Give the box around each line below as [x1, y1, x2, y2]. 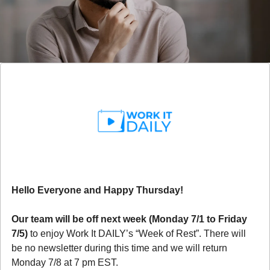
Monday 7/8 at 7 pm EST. [11, 257, 121, 268]
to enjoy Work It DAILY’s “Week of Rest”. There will [28, 228, 246, 239]
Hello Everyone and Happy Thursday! [11, 184, 183, 195]
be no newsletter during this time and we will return [11, 242, 227, 253]
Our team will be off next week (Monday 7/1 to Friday [11, 213, 247, 224]
